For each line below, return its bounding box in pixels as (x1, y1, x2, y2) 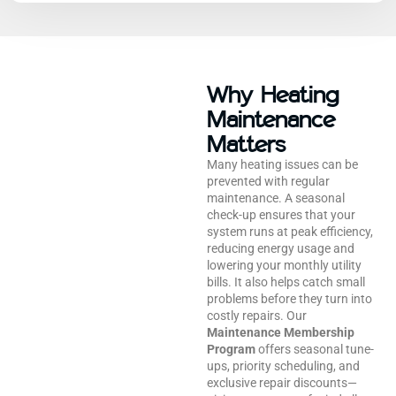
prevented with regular (207, 173, 330, 188)
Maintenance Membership (207, 324, 354, 339)
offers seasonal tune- (255, 341, 374, 356)
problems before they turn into (207, 291, 372, 306)
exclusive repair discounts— (207, 375, 357, 390)
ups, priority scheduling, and (207, 358, 360, 373)
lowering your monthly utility (207, 257, 362, 272)
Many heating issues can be (207, 156, 358, 171)
